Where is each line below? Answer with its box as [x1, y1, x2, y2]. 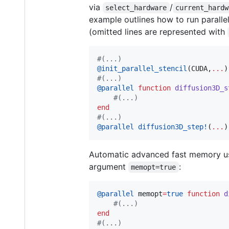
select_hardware [105, 3, 167, 12]
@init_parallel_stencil [97, 64, 187, 73]
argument [89, 161, 128, 172]
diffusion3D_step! [138, 122, 208, 131]
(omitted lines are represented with [89, 26, 227, 37]
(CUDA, [187, 64, 212, 73]
